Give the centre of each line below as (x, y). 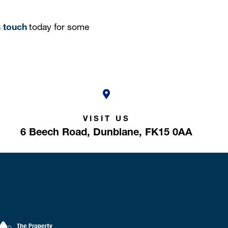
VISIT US (106, 118)
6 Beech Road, (55, 132)
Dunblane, (118, 132)
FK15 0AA (169, 132)
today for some (58, 27)
